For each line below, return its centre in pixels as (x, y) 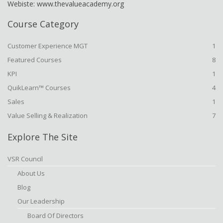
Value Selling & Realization (48, 115)
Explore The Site (43, 137)
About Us (31, 173)
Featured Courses (35, 60)
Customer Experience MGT (48, 46)
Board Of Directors (56, 216)
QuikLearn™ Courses (39, 88)
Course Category (43, 24)
